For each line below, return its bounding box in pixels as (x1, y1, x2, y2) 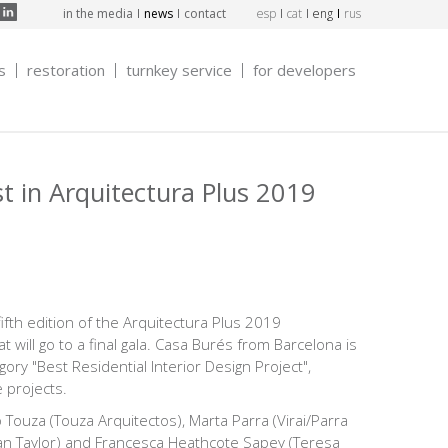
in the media (63, 5, 133, 22)
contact (184, 5, 226, 22)
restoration (27, 60, 105, 80)
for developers (253, 60, 356, 80)
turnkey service (126, 60, 232, 80)
